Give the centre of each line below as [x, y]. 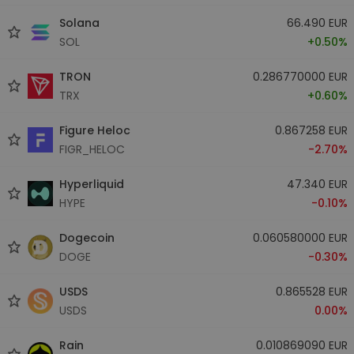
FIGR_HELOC [92, 149]
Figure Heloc [95, 130]
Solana [79, 23]
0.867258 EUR [311, 130]
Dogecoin [87, 237]
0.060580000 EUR [300, 237]
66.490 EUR [317, 23]
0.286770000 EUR [300, 76]
